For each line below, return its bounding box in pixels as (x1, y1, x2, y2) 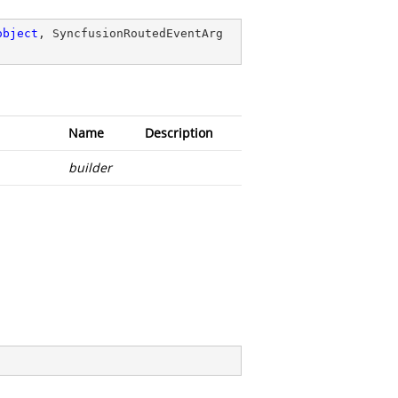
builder (68, 159, 112, 176)
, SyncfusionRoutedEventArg (38, 27, 223, 40)
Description (145, 124, 213, 141)
